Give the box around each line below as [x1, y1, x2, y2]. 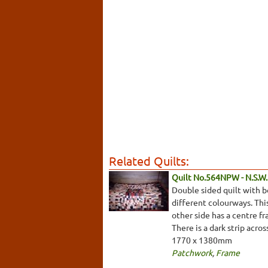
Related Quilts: [109, 153, 189, 168]
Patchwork [172, 246, 212, 258]
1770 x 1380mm [172, 234, 232, 245]
